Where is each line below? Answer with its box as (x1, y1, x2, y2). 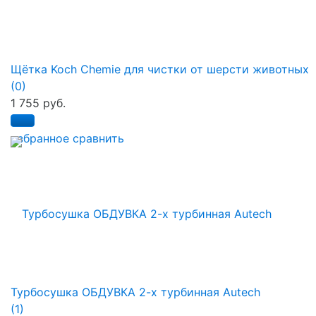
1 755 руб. (11, 95, 66, 110)
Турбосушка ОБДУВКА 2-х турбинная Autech (11, 284, 260, 299)
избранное (11, 130, 69, 145)
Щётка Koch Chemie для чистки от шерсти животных (11, 61, 309, 76)
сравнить (73, 130, 124, 145)
